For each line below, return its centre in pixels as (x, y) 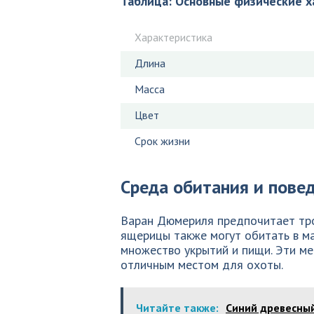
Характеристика (173, 37)
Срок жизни (162, 141)
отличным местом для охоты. (202, 265)
